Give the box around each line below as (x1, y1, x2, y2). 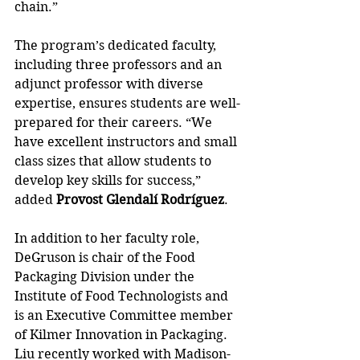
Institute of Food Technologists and (14, 288, 231, 305)
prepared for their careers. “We (14, 115, 215, 131)
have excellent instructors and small (14, 134, 240, 150)
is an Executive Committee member (14, 308, 236, 324)
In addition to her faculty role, (14, 231, 202, 247)
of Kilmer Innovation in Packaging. (14, 327, 231, 343)
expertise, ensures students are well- (14, 96, 240, 112)
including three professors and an (14, 57, 225, 73)
